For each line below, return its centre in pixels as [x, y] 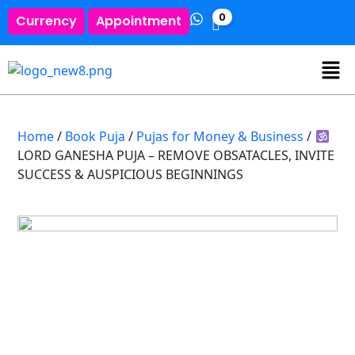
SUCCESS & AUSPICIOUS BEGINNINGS [131, 174]
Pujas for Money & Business [220, 136]
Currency [46, 21]
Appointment [139, 21]
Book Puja [95, 136]
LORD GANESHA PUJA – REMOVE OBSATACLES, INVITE [176, 155]
